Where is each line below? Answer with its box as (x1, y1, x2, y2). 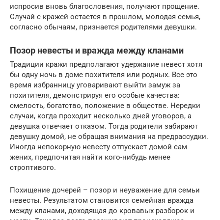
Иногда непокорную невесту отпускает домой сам (10, 142, 187, 151)
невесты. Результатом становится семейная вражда (10, 195, 193, 205)
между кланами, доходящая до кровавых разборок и (10, 206, 194, 215)
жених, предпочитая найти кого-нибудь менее (10, 152, 170, 162)
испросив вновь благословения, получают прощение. (10, 1, 199, 11)
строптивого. (10, 163, 56, 172)
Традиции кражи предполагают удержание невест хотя (10, 59, 202, 69)
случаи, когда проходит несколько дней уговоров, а (10, 111, 192, 120)
